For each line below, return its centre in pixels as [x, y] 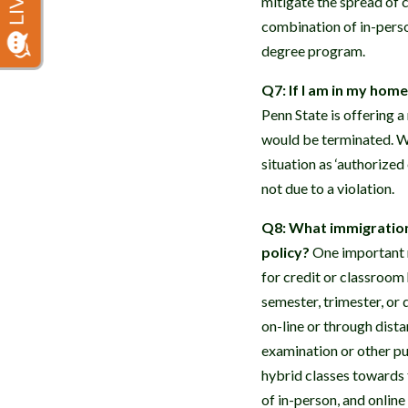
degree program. [313, 51]
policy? [286, 252]
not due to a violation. [328, 188]
